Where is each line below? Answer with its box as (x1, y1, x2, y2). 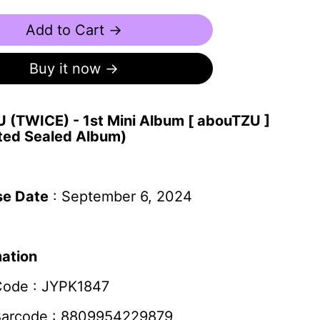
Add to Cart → (25, 21, 122, 39)
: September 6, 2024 (52, 188, 192, 205)
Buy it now (29, 60, 101, 77)
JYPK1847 (41, 278, 109, 295)
